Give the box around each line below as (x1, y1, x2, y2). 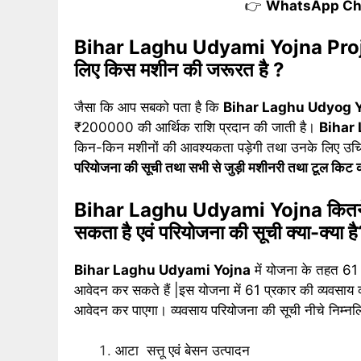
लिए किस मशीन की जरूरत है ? (74, 58, 284, 82)
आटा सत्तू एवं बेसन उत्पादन (115, 342, 250, 359)
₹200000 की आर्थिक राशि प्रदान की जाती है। (74, 119, 319, 136)
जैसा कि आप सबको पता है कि (74, 99, 223, 116)
